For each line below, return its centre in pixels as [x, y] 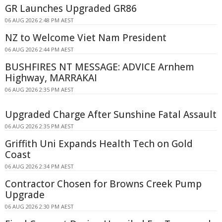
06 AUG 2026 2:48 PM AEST [39, 20]
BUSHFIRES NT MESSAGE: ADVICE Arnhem [100, 67]
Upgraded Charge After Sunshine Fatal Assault [111, 114]
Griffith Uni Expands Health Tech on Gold [99, 143]
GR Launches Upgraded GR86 [71, 8]
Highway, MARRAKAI [51, 78]
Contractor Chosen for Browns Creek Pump [103, 184]
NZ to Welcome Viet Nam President [86, 37]
